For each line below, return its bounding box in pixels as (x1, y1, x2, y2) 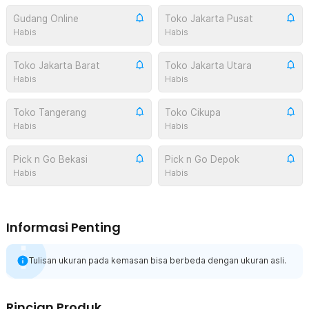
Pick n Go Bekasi (13, 153, 88, 165)
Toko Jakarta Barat (13, 59, 100, 71)
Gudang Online (13, 12, 79, 24)
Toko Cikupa (164, 106, 221, 118)
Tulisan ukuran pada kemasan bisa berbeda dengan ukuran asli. (29, 255, 286, 266)
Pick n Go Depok (164, 153, 239, 165)
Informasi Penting (6, 218, 121, 236)
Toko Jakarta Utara (164, 59, 252, 71)
